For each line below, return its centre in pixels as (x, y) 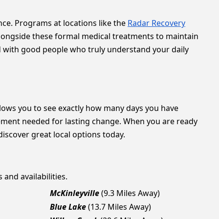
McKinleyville (75, 193)
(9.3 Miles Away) (131, 193)
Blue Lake (68, 207)
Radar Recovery (156, 23)
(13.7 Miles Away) (120, 207)
